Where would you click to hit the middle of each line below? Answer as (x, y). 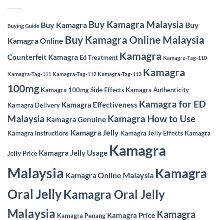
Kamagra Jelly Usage (73, 153)
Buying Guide (23, 26)
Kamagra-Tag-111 (29, 74)
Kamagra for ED (172, 104)
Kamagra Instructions (38, 133)
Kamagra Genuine (76, 119)
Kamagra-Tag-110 (185, 58)
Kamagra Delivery (34, 105)
